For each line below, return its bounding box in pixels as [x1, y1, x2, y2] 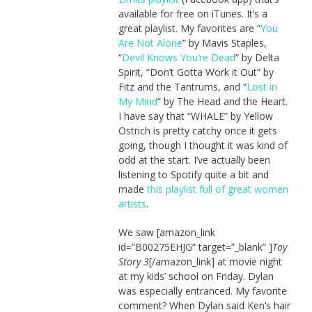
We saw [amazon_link [118, 225, 215, 239]
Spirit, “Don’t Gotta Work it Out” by [118, 65, 274, 79]
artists [118, 196, 146, 210]
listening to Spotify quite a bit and [118, 167, 269, 181]
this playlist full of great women [146, 182, 288, 196]
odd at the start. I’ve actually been [118, 153, 270, 166]
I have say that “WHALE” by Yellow [118, 109, 273, 123]
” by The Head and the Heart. [157, 94, 288, 108]
